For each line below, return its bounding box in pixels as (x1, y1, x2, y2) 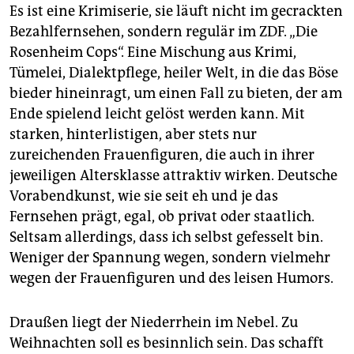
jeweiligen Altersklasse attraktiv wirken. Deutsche (9, 166, 337, 184)
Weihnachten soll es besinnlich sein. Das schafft (9, 333, 324, 352)
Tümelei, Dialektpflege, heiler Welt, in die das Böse (9, 63, 338, 81)
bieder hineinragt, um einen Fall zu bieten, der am (9, 84, 342, 102)
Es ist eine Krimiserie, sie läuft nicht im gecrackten (9, 2, 343, 20)
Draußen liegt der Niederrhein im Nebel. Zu (9, 313, 298, 331)
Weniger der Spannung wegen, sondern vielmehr (9, 248, 330, 266)
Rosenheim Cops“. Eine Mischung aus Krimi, (9, 43, 296, 61)
